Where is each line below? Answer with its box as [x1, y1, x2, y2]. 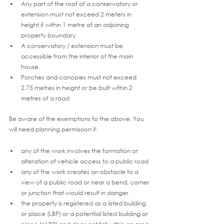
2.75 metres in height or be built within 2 [21, 83, 134, 92]
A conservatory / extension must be [21, 41, 124, 50]
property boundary [21, 30, 75, 39]
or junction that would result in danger [21, 188, 128, 197]
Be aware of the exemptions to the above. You [9, 114, 145, 123]
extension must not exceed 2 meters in [21, 9, 133, 18]
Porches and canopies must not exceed [21, 72, 138, 81]
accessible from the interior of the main [21, 51, 134, 60]
